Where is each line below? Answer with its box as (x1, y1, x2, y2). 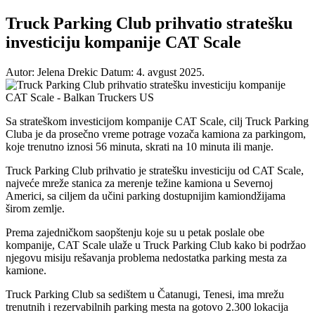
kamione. (6, 264, 46, 276)
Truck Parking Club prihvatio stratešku (6, 13, 292, 32)
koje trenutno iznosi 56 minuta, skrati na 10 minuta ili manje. (6, 140, 274, 153)
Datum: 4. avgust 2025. (101, 65, 205, 78)
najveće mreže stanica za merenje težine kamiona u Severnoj (6, 176, 273, 189)
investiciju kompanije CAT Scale (6, 32, 241, 51)
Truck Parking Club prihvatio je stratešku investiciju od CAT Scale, (6, 164, 304, 176)
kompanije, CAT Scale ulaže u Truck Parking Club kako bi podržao (6, 238, 306, 251)
